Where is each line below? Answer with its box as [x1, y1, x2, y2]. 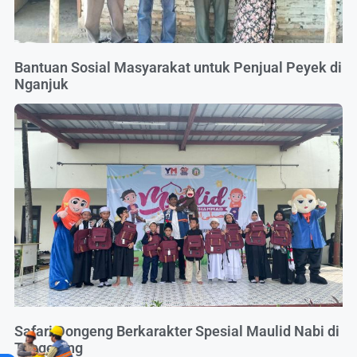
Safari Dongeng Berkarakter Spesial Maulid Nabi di [14, 323, 339, 340]
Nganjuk [14, 75, 69, 92]
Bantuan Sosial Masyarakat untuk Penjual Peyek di [14, 58, 342, 76]
